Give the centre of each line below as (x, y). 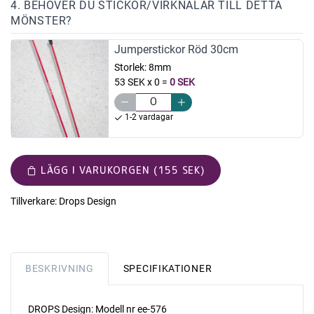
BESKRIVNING (60, 268)
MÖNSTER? (42, 20)
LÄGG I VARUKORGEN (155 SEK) (123, 170)
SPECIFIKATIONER (168, 268)
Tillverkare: (34, 201)
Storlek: (131, 68)
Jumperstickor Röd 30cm (176, 50)
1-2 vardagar (148, 117)
